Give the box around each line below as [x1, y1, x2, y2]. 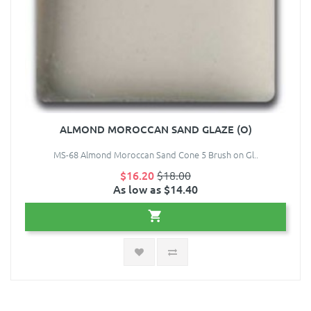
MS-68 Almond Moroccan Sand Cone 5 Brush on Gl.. [53, 148, 258, 162]
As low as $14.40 [113, 181, 198, 197]
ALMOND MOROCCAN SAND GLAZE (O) [59, 122, 252, 137]
